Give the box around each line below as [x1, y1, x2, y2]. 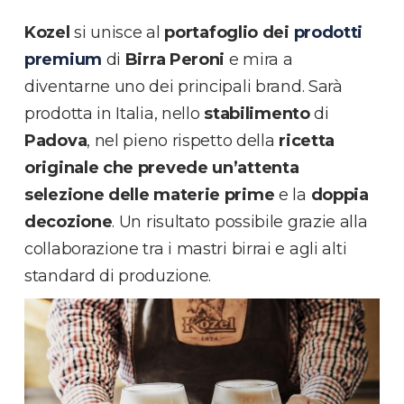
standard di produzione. [24, 265, 216, 286]
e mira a [228, 49, 293, 69]
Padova [24, 130, 87, 151]
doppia [310, 184, 369, 205]
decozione [24, 211, 113, 232]
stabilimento [204, 103, 315, 124]
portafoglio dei [164, 22, 294, 42]
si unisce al [74, 22, 165, 42]
